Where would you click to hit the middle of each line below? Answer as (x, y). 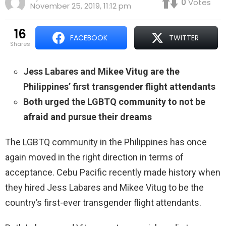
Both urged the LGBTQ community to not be (114, 102)
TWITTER (184, 38)
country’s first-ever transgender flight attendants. (103, 203)
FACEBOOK (89, 38)
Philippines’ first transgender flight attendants (119, 87)
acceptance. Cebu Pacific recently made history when (113, 173)
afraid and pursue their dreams (88, 117)
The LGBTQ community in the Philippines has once (106, 142)
